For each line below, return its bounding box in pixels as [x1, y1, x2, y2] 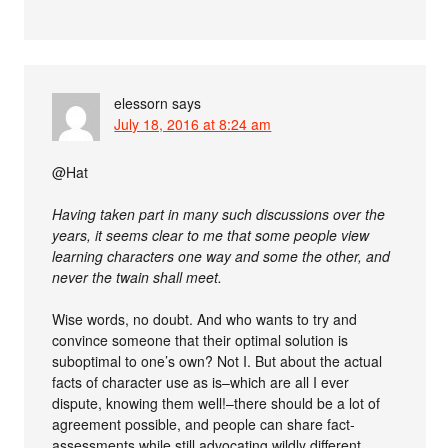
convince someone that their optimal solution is [52, 330, 349, 350]
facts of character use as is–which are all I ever [52, 372, 350, 392]
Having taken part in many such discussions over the [52, 204, 386, 224]
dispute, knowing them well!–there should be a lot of [52, 393, 381, 413]
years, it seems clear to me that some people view [52, 225, 370, 245]
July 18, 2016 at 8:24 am [114, 114, 272, 134]
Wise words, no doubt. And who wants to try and [52, 309, 358, 329]
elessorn [114, 93, 169, 113]
